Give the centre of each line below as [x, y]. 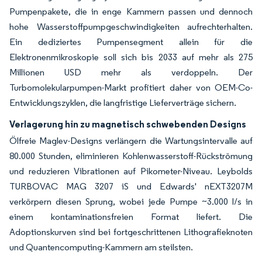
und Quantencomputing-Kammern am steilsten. [101, 247]
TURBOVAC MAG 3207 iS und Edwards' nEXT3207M [131, 186]
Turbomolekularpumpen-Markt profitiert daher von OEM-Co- [131, 87]
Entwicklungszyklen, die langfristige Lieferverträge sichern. [123, 103]
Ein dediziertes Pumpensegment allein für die [131, 42]
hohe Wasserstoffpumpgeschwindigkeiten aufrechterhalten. [131, 27]
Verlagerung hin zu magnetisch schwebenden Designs [128, 124]
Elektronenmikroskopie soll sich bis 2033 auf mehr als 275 [131, 57]
